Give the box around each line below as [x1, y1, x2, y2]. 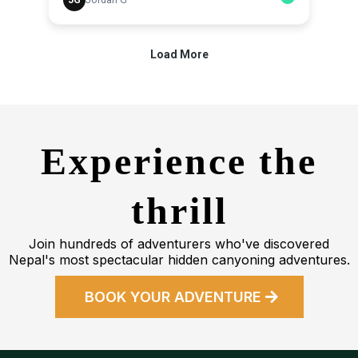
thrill [130, 189, 228, 232]
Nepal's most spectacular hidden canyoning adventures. [8, 251, 350, 268]
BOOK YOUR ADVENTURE [84, 288, 261, 305]
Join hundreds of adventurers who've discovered [29, 235, 329, 252]
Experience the [41, 139, 317, 182]
